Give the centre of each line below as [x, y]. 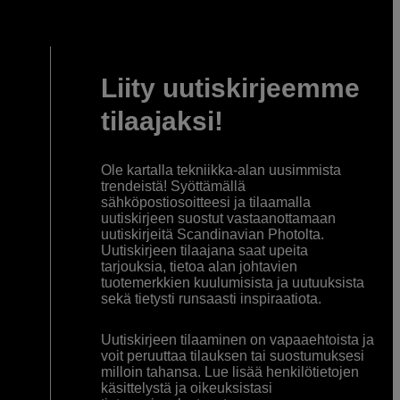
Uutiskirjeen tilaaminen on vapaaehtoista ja [237, 340]
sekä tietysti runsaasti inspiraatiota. [211, 299]
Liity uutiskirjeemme [230, 88]
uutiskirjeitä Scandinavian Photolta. [212, 235]
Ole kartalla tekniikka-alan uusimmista [221, 171]
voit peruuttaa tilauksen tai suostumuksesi [232, 356]
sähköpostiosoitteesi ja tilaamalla [205, 203]
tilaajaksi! [162, 121]
